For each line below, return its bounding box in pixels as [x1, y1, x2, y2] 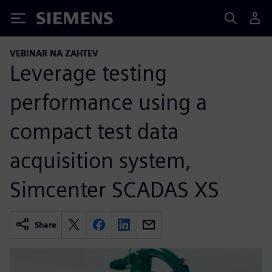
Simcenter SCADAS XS [10, 175, 219, 203]
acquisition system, [10, 146, 191, 174]
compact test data [10, 117, 178, 144]
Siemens [36, 14, 76, 27]
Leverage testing [10, 59, 167, 86]
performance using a [10, 88, 207, 115]
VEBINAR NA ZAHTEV [10, 48, 98, 58]
